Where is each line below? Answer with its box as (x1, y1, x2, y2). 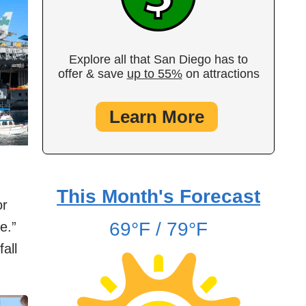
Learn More (109, 107, 204, 127)
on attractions (182, 67, 260, 81)
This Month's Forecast (57, 186, 260, 207)
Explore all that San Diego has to (69, 53, 248, 66)
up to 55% (126, 67, 182, 81)
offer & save (57, 67, 127, 81)
